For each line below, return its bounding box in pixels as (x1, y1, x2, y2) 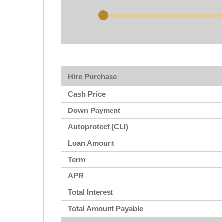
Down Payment (68, 106, 120, 114)
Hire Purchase (68, 72, 117, 81)
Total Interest (68, 187, 113, 196)
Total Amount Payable (68, 204, 143, 213)
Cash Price (68, 89, 106, 98)
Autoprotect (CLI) (68, 122, 128, 131)
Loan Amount (68, 138, 114, 147)
